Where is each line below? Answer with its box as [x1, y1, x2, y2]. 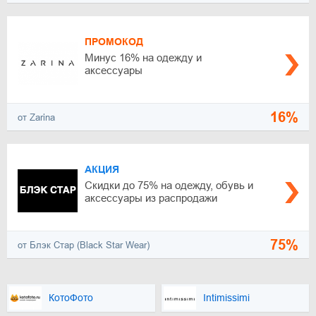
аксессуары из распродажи [85, 192, 217, 204]
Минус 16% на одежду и [85, 51, 202, 63]
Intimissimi [202, 292, 250, 304]
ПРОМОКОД [85, 36, 143, 47]
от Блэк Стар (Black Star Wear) [18, 239, 150, 250]
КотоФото [49, 292, 93, 304]
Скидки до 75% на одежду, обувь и [85, 179, 253, 191]
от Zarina [18, 111, 55, 123]
